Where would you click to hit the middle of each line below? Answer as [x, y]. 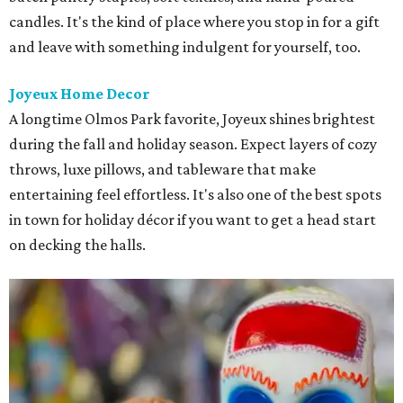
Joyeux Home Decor [80, 94]
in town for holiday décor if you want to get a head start [193, 219]
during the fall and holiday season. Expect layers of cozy [193, 144]
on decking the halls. [77, 245]
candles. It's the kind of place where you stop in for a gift [194, 22]
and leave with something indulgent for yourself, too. [185, 47]
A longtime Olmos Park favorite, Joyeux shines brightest [192, 119]
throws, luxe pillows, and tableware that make [162, 169]
